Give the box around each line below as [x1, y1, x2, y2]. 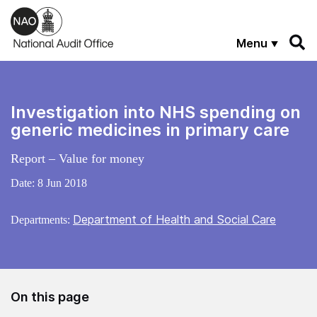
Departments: [11, 213, 73, 226]
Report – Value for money [11, 151, 144, 166]
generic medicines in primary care [11, 119, 289, 140]
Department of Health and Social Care [73, 212, 276, 226]
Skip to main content [11, 6, 109, 18]
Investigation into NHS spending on [11, 101, 301, 122]
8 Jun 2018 [38, 176, 87, 189]
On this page [11, 289, 89, 304]
